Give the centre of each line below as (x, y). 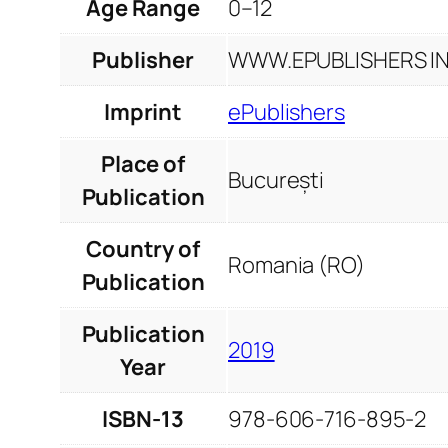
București (276, 180)
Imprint (143, 112)
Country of (142, 249)
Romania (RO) (296, 265)
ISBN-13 (143, 419)
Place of (143, 164)
